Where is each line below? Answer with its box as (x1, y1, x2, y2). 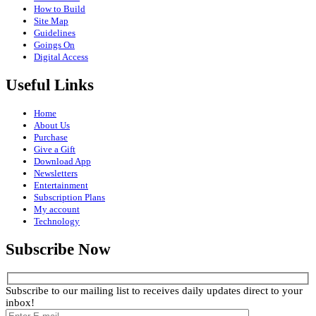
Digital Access (34, 51, 88, 62)
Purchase (34, 132, 68, 143)
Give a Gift (34, 144, 75, 155)
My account (34, 204, 80, 215)
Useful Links (6, 75, 94, 94)
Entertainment (34, 180, 88, 191)
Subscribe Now (6, 240, 111, 258)
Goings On (34, 39, 75, 50)
